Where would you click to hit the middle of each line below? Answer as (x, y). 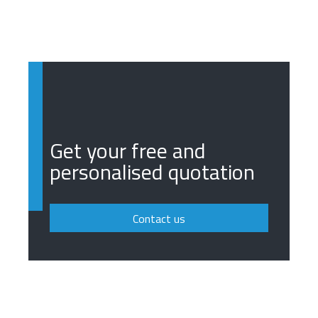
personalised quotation (152, 171)
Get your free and (128, 150)
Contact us (159, 219)
